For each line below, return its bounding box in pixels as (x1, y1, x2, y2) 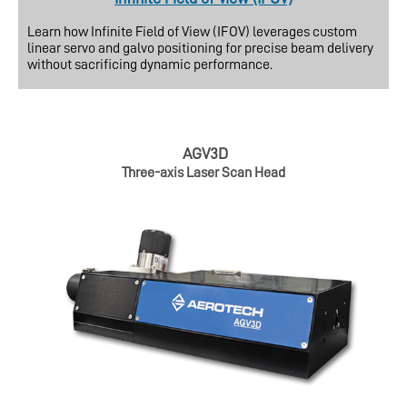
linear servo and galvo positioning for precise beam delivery (27, 41, 373, 56)
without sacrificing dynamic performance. (27, 57, 273, 73)
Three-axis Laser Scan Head (122, 165, 285, 181)
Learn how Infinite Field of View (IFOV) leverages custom (27, 25, 357, 40)
